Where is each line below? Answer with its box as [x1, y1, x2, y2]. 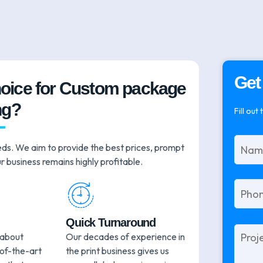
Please [234, 224, 259, 235]
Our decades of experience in [66, 231, 186, 243]
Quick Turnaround [66, 216, 156, 230]
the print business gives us [66, 245, 170, 257]
